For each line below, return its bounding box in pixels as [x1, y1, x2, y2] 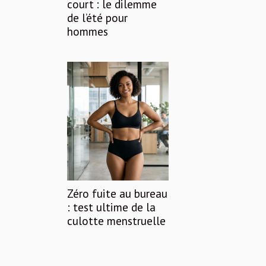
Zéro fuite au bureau [67, 185, 167, 201]
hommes [67, 23, 108, 39]
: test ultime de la [67, 199, 156, 214]
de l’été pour [67, 9, 128, 25]
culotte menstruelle [67, 213, 166, 228]
